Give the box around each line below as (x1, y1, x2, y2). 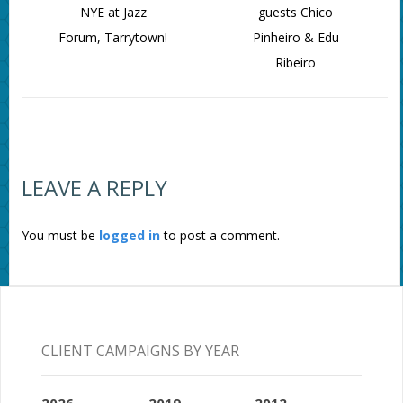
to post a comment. (159, 227, 280, 245)
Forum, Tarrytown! (58, 29, 168, 47)
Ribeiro (275, 54, 317, 72)
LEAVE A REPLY (21, 173, 167, 203)
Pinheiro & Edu (252, 29, 339, 47)
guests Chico (258, 4, 334, 22)
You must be (21, 227, 99, 245)
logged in (98, 227, 160, 245)
